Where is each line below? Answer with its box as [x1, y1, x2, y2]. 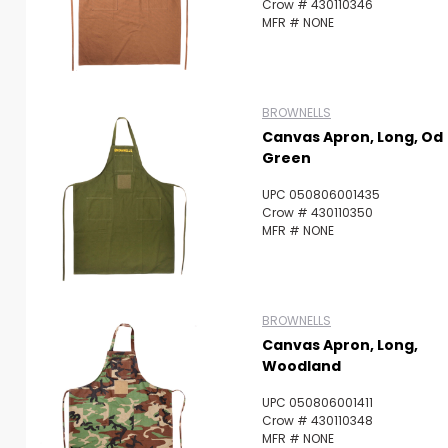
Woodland [262, 356, 341, 376]
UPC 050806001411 [262, 394, 373, 411]
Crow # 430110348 [262, 412, 373, 429]
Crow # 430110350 [262, 204, 373, 221]
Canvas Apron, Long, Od [262, 127, 443, 147]
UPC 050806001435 [262, 186, 380, 203]
